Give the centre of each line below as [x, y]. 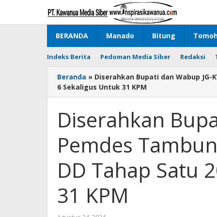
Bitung [164, 36]
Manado [120, 36]
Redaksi [193, 57]
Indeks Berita [69, 57]
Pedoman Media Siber [135, 57]
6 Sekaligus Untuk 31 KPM [102, 87]
